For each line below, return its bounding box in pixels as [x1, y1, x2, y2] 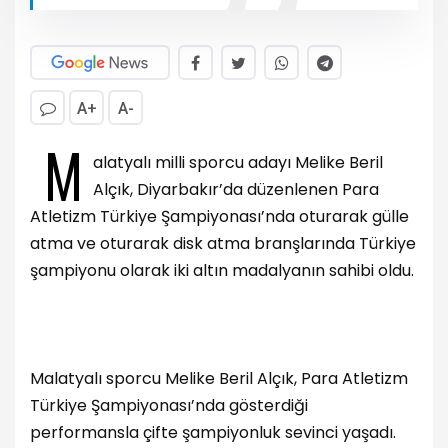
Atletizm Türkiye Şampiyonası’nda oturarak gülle [30, 204, 409, 228]
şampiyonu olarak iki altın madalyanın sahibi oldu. [30, 258, 414, 282]
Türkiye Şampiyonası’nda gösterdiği [30, 393, 308, 417]
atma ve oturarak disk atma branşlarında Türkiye [30, 231, 416, 255]
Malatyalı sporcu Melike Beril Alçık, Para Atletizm [30, 366, 408, 390]
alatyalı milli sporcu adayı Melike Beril [93, 150, 383, 174]
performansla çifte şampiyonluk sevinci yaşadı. [30, 420, 396, 444]
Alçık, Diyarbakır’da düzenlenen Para [93, 177, 379, 201]
